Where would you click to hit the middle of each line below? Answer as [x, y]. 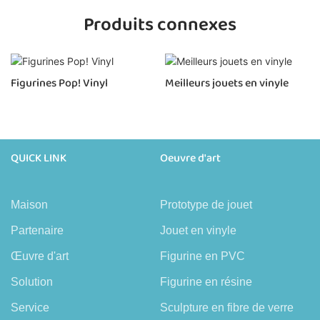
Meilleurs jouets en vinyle [226, 83]
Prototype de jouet [206, 204]
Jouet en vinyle [198, 230]
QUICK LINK [39, 158]
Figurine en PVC [202, 256]
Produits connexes [160, 25]
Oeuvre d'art [190, 158]
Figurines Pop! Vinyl [59, 83]
